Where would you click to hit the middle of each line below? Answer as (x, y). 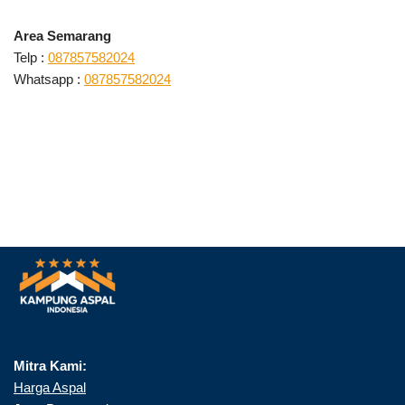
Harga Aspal (50, 387)
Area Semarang (62, 35)
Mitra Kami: (50, 366)
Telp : (31, 57)
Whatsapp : (49, 79)
